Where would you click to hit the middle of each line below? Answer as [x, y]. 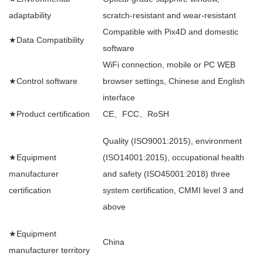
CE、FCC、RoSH [136, 114]
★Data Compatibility [46, 40]
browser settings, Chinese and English [174, 81]
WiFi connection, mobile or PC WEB [169, 65]
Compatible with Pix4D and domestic [171, 32]
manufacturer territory [49, 250]
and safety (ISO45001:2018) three [166, 174]
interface [119, 97]
